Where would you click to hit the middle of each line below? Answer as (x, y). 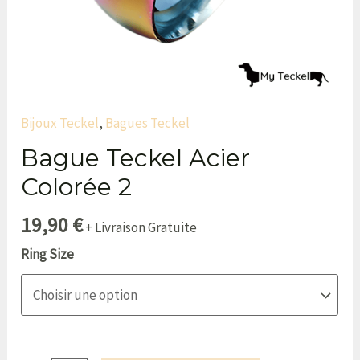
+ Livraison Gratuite (141, 227)
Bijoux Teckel (60, 123)
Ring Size (48, 254)
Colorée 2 (77, 186)
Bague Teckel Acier (136, 157)
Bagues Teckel (148, 123)
